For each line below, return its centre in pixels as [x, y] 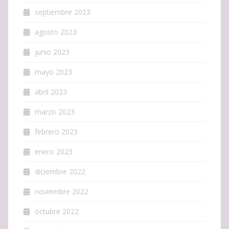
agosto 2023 [56, 32]
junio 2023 [52, 52]
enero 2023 [54, 151]
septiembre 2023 [63, 12]
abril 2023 [51, 91]
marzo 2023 [55, 111]
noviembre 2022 [62, 191]
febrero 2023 [56, 131]
